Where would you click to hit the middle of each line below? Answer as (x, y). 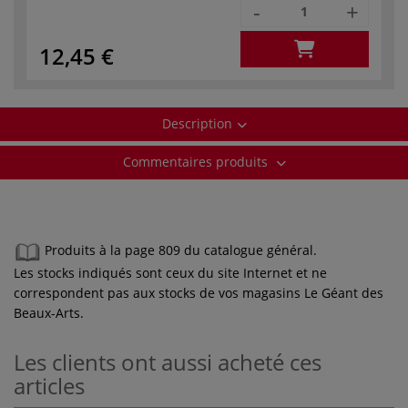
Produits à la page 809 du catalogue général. (181, 250)
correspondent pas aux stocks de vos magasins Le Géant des (199, 292)
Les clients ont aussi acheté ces (168, 362)
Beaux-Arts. (49, 312)
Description (197, 123)
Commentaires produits (197, 161)
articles (49, 385)
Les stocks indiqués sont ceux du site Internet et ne (170, 272)
